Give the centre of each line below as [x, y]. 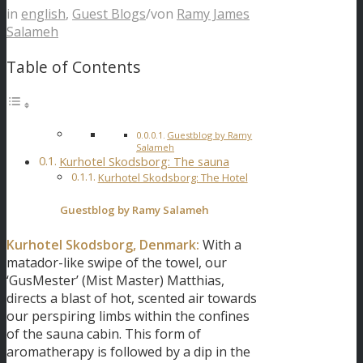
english [43, 13]
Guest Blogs [109, 13]
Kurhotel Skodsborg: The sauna [144, 162]
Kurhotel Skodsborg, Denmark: [103, 244]
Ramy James [213, 13]
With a [220, 244]
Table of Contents [73, 67]
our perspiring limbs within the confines [128, 316]
